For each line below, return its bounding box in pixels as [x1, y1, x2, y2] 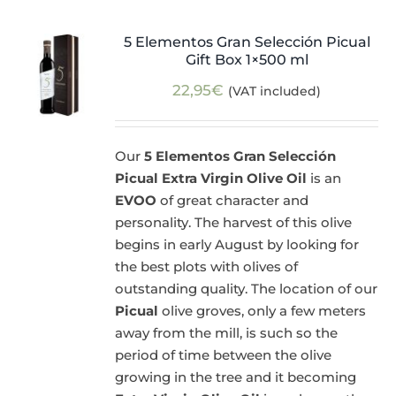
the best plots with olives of [115, 258, 299, 276]
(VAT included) [228, 83, 322, 100]
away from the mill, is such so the [115, 324, 339, 342]
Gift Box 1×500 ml [185, 51, 308, 69]
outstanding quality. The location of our [115, 280, 378, 298]
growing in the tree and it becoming [115, 369, 357, 386]
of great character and [156, 192, 309, 209]
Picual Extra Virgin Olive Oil [115, 170, 308, 187]
